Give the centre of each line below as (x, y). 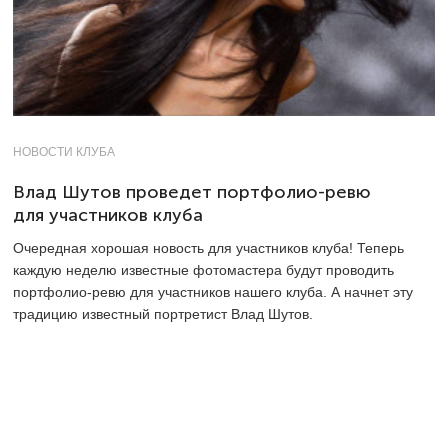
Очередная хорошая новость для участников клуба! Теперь (208, 247)
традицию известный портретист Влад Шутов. (163, 313)
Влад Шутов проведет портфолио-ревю (192, 191)
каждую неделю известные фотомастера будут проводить (203, 269)
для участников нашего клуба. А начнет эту (271, 291)
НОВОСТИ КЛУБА (64, 151)
